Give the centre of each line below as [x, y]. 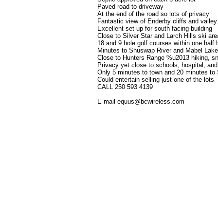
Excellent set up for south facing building [155, 28]
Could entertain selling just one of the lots [156, 80]
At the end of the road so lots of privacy [153, 14]
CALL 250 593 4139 [125, 87]
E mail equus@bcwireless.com [141, 101]
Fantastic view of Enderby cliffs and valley [157, 21]
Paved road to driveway [130, 7]
